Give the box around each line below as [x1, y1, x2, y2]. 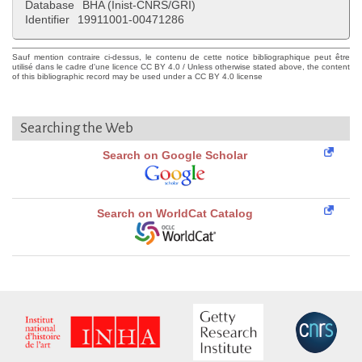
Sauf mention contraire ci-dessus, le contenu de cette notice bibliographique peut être [12, 53, 350, 62]
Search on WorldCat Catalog [97, 207, 253, 221]
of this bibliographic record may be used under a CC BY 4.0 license [12, 72, 263, 82]
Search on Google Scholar [103, 149, 247, 162]
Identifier [25, 13, 69, 27]
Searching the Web [20, 120, 133, 137]
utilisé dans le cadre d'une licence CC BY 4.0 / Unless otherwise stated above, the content [12, 62, 350, 72]
